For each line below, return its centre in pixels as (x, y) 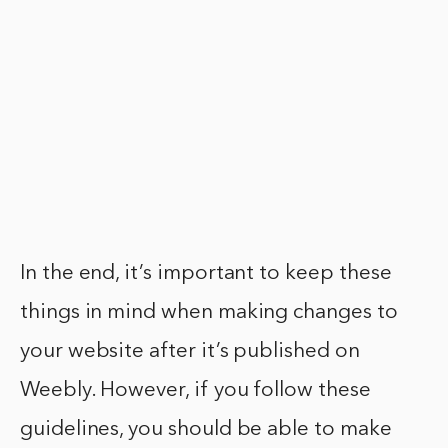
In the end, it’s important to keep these (206, 273)
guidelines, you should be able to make (206, 429)
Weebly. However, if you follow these (195, 390)
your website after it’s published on (190, 351)
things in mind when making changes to (209, 312)
